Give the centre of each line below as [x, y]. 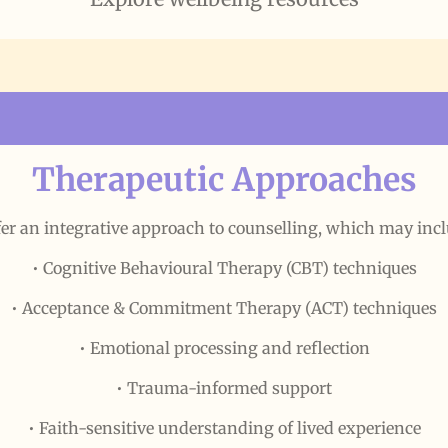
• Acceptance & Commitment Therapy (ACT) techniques [224, 307]
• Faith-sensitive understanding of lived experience [224, 427]
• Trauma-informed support [224, 387]
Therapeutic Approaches [224, 179]
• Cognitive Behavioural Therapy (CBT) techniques [224, 267]
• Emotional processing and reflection [224, 347]
